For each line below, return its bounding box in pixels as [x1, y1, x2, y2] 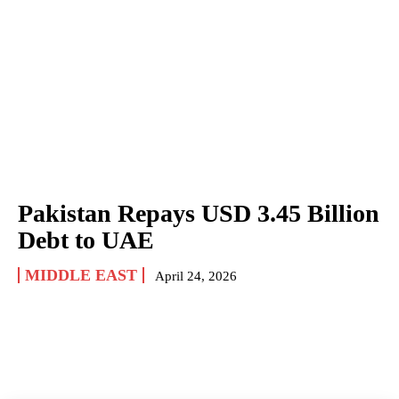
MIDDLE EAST [25, 265, 137, 284]
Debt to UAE [18, 225, 154, 254]
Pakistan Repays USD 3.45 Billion [18, 199, 379, 227]
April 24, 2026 [155, 268, 237, 283]
